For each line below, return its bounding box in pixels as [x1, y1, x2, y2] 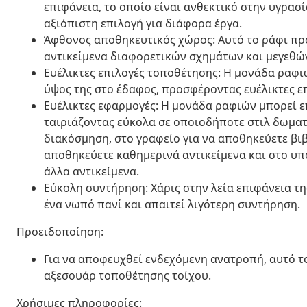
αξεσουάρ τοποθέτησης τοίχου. [44, 267, 211, 283]
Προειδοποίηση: [16, 223, 103, 239]
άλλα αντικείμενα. [44, 163, 139, 179]
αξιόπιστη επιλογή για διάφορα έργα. [44, 15, 242, 31]
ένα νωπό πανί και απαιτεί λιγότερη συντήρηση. [44, 196, 300, 212]
